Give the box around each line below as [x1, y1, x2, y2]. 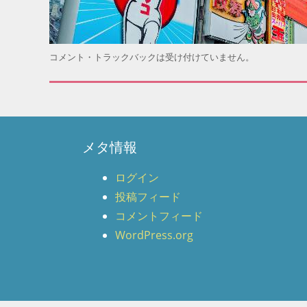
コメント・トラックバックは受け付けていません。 [49, 51, 254, 64]
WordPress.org [115, 228, 193, 243]
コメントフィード [115, 208, 203, 224]
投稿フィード [115, 189, 181, 205]
